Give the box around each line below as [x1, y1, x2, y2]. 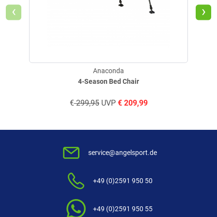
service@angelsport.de [88, 149, 157, 156]
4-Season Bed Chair [78, 77, 139, 85]
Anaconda [93, 67, 124, 75]
